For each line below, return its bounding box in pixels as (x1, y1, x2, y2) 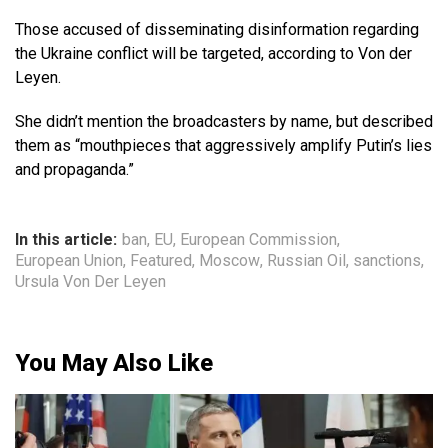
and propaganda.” (15, 160, 134, 180)
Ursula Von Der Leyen (15, 272, 166, 292)
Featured (130, 251, 192, 271)
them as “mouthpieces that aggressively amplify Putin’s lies (15, 136, 432, 156)
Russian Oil (267, 251, 346, 271)
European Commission (180, 230, 337, 250)
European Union (15, 251, 123, 271)
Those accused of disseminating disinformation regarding (15, 20, 419, 40)
